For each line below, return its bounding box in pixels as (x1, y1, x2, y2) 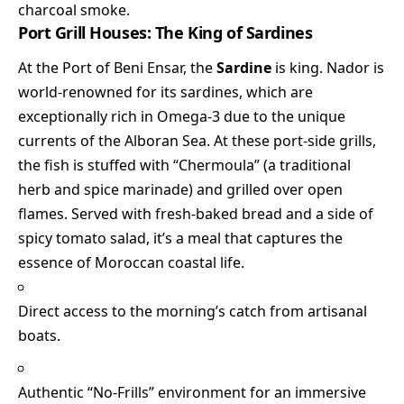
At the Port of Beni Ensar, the (18, 58, 216, 78)
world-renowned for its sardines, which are (18, 82, 313, 103)
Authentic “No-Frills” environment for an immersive (18, 381, 366, 402)
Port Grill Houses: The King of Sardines (18, 21, 313, 43)
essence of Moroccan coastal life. (18, 252, 244, 273)
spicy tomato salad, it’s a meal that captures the (18, 228, 343, 249)
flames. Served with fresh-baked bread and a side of (18, 204, 373, 225)
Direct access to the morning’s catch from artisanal (18, 301, 367, 322)
